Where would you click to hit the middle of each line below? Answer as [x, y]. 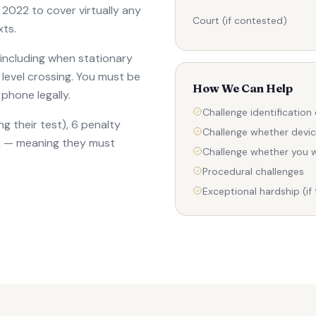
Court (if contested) [240, 20]
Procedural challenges [253, 171]
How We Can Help [243, 88]
